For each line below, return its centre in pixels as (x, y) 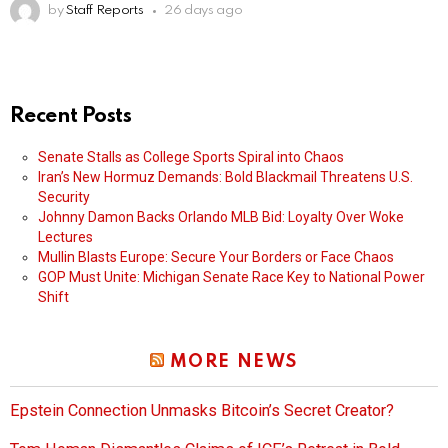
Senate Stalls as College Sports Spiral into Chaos (191, 157)
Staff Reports (104, 11)
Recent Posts (71, 117)
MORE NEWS (233, 362)
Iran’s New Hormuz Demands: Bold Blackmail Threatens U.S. (225, 177)
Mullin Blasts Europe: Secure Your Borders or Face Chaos (216, 257)
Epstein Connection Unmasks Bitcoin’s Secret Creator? (202, 411)
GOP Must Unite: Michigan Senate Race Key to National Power (231, 277)
